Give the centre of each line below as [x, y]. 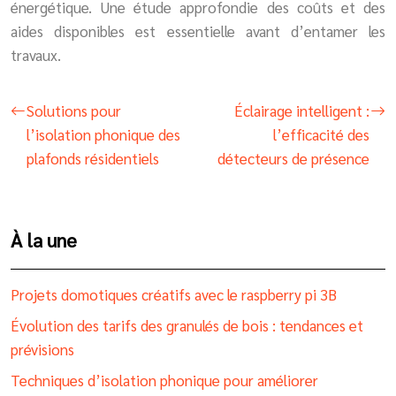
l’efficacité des [321, 134]
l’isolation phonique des [103, 134]
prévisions [42, 349]
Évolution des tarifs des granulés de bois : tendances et [187, 325]
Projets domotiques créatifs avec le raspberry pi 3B [174, 294]
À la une [44, 239]
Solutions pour [74, 110]
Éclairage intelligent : [302, 110]
